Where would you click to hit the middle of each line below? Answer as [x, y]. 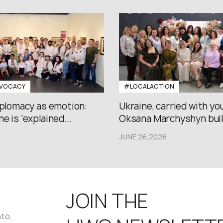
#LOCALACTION [149, 86]
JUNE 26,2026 [143, 137]
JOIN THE [107, 201]
